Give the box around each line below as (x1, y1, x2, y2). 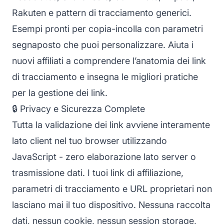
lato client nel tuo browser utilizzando (12, 135, 167, 146)
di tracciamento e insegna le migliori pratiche (12, 71, 198, 82)
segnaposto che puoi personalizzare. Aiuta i (12, 39, 193, 50)
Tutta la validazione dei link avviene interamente (12, 119, 210, 130)
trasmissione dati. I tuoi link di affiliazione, (12, 167, 183, 178)
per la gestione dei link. (12, 87, 107, 98)
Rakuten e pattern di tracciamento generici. (12, 7, 191, 18)
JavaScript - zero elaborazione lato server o (12, 151, 196, 162)
